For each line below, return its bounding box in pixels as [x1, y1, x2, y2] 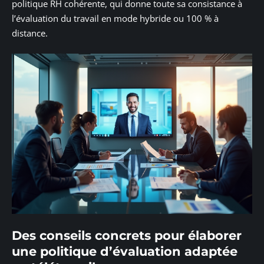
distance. [12, 27, 48, 39]
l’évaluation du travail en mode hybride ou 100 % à [12, 12, 219, 24]
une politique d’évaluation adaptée [12, 243, 237, 259]
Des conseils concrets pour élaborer [12, 227, 242, 243]
